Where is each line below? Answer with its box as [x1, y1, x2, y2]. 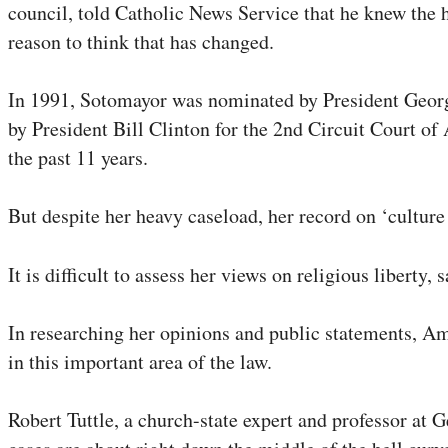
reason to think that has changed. [8, 27, 274, 55]
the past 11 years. [8, 143, 148, 171]
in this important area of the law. [8, 347, 272, 375]
